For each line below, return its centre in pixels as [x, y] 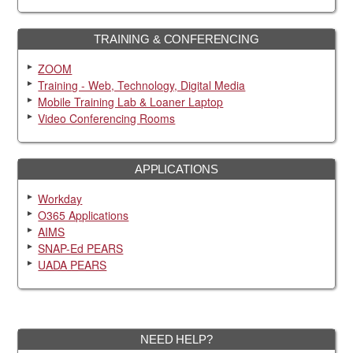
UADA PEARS [72, 265]
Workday [60, 199]
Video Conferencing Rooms [107, 119]
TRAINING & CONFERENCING [176, 39]
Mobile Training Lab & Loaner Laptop [131, 102]
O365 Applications [84, 216]
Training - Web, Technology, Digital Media [142, 85]
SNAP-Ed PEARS [81, 249]
